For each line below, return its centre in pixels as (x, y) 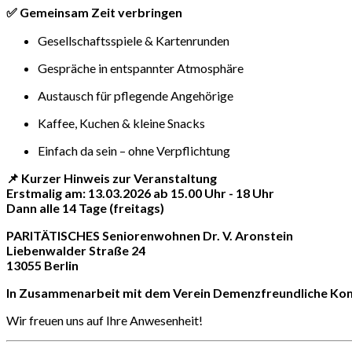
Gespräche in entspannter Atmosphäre (141, 68)
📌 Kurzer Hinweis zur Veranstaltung (112, 178)
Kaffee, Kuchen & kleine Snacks (121, 123)
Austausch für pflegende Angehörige (136, 96)
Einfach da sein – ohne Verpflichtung (134, 151)
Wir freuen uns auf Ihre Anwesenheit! (104, 321)
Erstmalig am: (46, 193)
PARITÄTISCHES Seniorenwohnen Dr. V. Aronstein (150, 236)
